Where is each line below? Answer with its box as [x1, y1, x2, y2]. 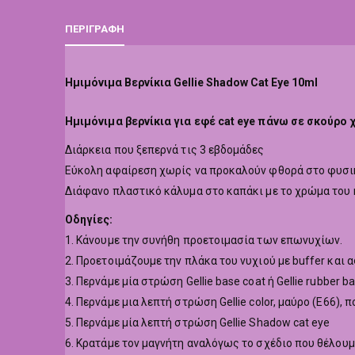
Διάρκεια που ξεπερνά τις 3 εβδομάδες [65, 143, 265, 157]
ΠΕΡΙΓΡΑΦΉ [65, 23, 124, 36]
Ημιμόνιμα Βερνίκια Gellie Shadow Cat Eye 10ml [65, 76, 318, 90]
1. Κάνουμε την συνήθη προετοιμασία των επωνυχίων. [65, 234, 343, 247]
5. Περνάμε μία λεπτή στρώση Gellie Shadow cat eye [65, 316, 330, 330]
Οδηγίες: [65, 213, 113, 227]
